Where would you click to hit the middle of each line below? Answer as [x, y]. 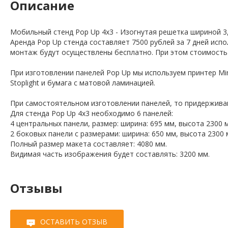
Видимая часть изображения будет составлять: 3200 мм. [110, 154]
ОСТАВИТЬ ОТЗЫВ [74, 222]
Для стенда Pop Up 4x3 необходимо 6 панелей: [92, 113]
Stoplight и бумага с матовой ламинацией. [84, 83]
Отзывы [36, 188]
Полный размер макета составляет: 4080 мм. [89, 144]
